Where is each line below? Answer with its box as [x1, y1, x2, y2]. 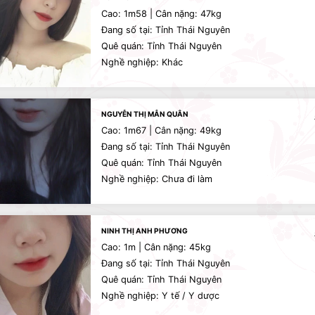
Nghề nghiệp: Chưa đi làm [101, 174, 212, 184]
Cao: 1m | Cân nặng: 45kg [101, 242, 211, 252]
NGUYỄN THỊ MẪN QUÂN [101, 110, 188, 118]
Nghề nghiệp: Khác [101, 57, 183, 67]
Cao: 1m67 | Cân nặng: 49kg [101, 125, 221, 136]
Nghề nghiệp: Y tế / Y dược [101, 290, 219, 301]
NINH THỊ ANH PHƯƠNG [101, 226, 188, 235]
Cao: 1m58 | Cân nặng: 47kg [101, 8, 221, 19]
